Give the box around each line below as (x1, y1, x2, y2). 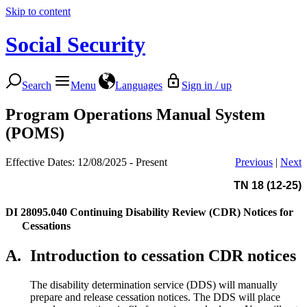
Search (22, 79, 51, 91)
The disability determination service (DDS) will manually (30, 278, 278, 291)
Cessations (22, 219, 71, 232)
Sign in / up (182, 79, 232, 91)
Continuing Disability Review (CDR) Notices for (70, 206, 293, 218)
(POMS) (5, 123, 64, 142)
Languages (115, 79, 162, 91)
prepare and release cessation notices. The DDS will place (30, 291, 280, 303)
